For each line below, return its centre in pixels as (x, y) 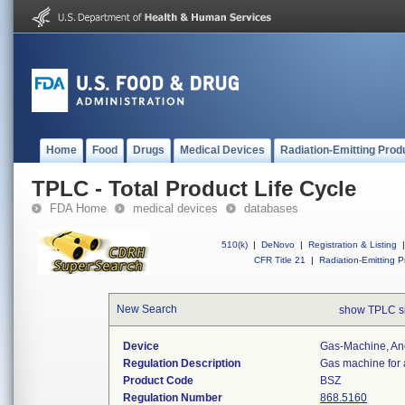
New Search (147, 309)
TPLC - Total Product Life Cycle (194, 188)
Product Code (158, 381)
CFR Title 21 (280, 260)
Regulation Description (182, 363)
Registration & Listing (353, 245)
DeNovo (278, 245)
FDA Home (78, 208)
